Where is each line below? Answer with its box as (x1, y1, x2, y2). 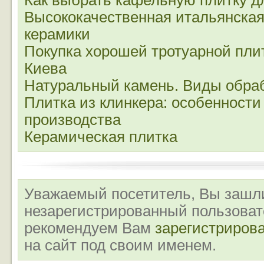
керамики (24, 26, 90, 42)
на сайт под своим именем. (24, 237, 216, 253)
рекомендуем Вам (24, 220, 155, 236)
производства (24, 111, 121, 128)
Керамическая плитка (24, 128, 177, 145)
